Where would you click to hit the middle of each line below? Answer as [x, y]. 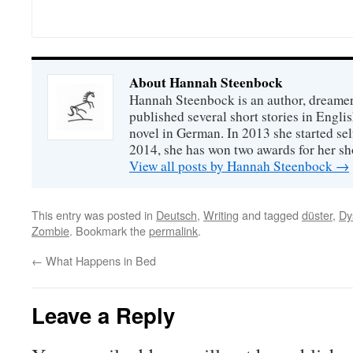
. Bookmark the [109, 230]
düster [317, 215]
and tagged [270, 215]
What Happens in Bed [99, 260]
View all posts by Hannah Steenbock [232, 166]
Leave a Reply [103, 315]
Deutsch [176, 215]
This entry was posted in [94, 215]
